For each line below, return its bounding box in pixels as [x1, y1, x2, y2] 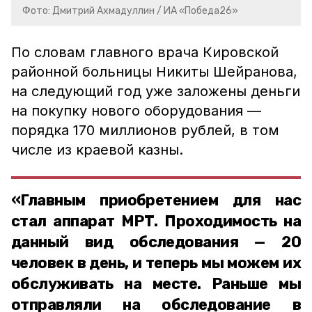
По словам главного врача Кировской [11, 44, 279, 61]
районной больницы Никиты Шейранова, [11, 63, 297, 80]
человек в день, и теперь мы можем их [11, 253, 301, 272]
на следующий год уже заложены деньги [11, 83, 300, 100]
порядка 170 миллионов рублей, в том [11, 122, 279, 139]
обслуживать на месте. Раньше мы [11, 274, 301, 293]
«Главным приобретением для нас [11, 191, 301, 210]
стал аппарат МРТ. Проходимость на [11, 212, 301, 231]
